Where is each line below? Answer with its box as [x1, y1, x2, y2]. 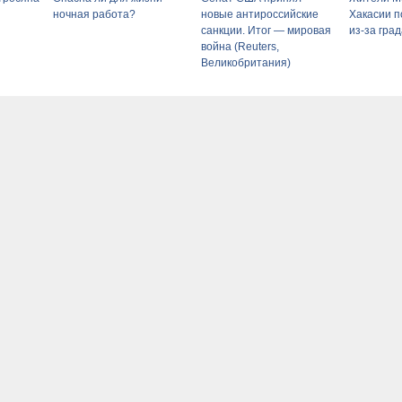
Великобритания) [201, 57, 291, 70]
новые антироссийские [201, 8, 319, 22]
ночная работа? [53, 8, 135, 22]
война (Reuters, [201, 40, 279, 54]
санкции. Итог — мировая [201, 24, 331, 38]
